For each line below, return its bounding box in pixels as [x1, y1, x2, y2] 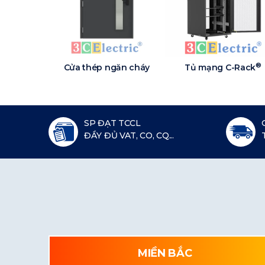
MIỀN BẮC [137, 247, 192, 260]
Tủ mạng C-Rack [185, 62, 256, 73]
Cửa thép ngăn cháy [63, 62, 150, 73]
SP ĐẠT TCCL [84, 118, 141, 129]
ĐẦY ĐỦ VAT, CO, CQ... [84, 130, 174, 141]
